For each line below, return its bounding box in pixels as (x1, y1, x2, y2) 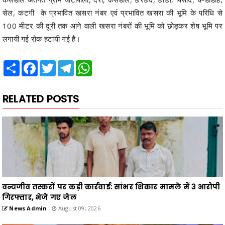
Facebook (38, 59, 68, 69)
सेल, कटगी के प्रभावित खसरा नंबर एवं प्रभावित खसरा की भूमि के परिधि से (3, 7, 222, 18)
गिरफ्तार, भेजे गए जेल (2, 192, 76, 202)
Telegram (74, 59, 103, 69)
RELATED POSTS (3, 91, 79, 106)
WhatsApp (92, 59, 125, 69)
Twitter (56, 59, 77, 69)
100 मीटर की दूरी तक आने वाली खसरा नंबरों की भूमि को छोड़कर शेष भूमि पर (3, 20, 222, 31)
